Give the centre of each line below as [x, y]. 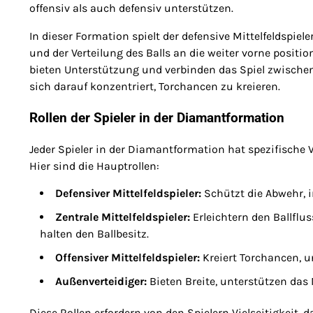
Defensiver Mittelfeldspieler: [128, 193]
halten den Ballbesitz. [94, 233]
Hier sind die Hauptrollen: [94, 166]
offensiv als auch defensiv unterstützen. [131, 8]
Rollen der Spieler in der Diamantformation [157, 118]
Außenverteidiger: [101, 281]
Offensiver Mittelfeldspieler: [128, 257]
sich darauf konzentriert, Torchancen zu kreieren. [155, 87]
